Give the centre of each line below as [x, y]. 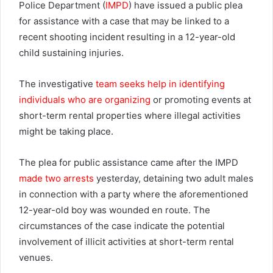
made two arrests [56, 178]
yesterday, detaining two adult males [174, 178]
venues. [36, 257]
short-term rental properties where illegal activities [130, 115]
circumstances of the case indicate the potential [122, 225]
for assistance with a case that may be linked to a [124, 21]
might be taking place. [66, 131]
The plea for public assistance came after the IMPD [129, 162]
